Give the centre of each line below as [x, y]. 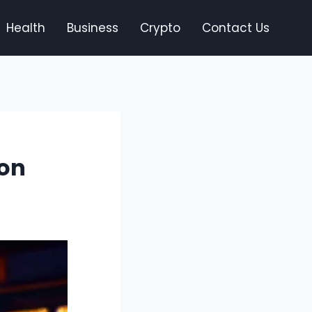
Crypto [160, 28]
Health [25, 28]
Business [92, 28]
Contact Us [235, 28]
